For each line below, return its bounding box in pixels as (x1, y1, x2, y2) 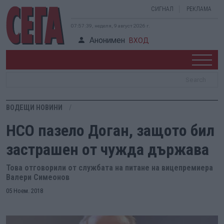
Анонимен (89, 35, 125, 45)
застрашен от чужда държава (6, 140, 209, 159)
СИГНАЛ (151, 5, 173, 12)
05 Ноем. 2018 (6, 187, 43, 194)
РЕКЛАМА (186, 5, 211, 12)
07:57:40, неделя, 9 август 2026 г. (71, 23, 150, 28)
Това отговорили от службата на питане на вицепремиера (6, 163, 213, 172)
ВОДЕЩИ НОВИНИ (6, 103, 62, 112)
